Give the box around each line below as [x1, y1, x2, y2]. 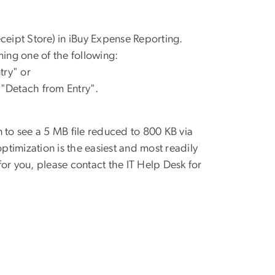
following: [71, 50, 118, 62]
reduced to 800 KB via [87, 126, 193, 138]
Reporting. [133, 34, 183, 45]
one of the [18, 50, 71, 62]
